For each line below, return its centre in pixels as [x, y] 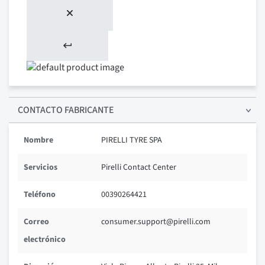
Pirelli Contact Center [139, 168]
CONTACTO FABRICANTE [66, 110]
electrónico [45, 240]
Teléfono [40, 195]
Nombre [38, 140]
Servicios [41, 168]
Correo [36, 222]
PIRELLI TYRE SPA [132, 140]
